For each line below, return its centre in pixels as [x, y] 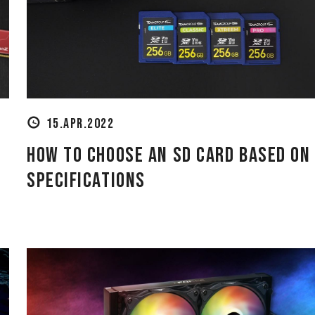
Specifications [86, 181]
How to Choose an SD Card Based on [169, 156]
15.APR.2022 [80, 124]
